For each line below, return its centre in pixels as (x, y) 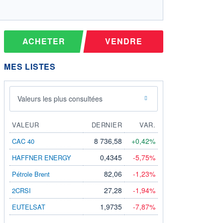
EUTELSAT (29, 207)
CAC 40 (23, 141)
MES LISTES (30, 66)
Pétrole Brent (31, 174)
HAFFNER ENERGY (42, 157)
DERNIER (107, 124)
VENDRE (123, 41)
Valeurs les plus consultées (60, 98)
